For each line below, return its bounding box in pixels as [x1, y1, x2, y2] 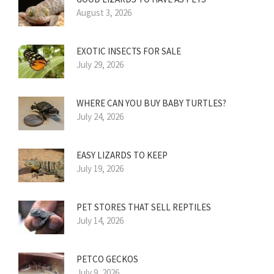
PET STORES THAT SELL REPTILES [76, 201, 211, 213]
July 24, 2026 [76, 110, 124, 122]
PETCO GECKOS [76, 253, 138, 265]
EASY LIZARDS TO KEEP [76, 149, 168, 161]
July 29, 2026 [76, 58, 124, 70]
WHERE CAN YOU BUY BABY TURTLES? [76, 97, 226, 109]
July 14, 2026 [76, 214, 124, 226]
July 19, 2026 [76, 162, 124, 174]
